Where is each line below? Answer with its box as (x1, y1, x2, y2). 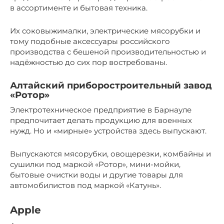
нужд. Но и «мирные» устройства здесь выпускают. (10, 125, 206, 135)
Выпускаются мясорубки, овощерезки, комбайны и (10, 148, 211, 158)
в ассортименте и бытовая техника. (10, 2, 147, 12)
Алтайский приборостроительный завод (10, 79, 212, 91)
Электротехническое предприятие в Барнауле (10, 104, 191, 114)
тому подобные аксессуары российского (10, 36, 170, 46)
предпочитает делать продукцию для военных (10, 115, 192, 125)
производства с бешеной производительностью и (10, 46, 206, 56)
